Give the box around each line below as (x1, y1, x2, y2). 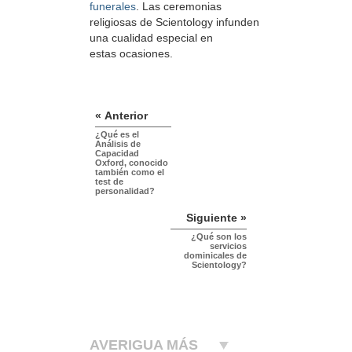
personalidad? (95, 185, 155, 196)
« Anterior (95, 108, 148, 122)
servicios (210, 240, 247, 251)
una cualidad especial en (90, 31, 213, 45)
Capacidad (95, 148, 139, 158)
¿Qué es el (95, 129, 139, 139)
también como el (95, 167, 164, 177)
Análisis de (95, 138, 141, 148)
